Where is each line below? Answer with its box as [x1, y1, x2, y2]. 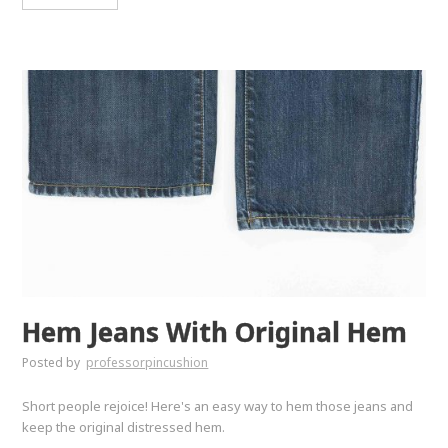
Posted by [22, 353, 84, 371]
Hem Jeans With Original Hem [22, 313, 408, 350]
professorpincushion [86, 353, 209, 371]
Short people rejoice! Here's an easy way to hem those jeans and [22, 396, 414, 415]
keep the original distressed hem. [22, 417, 226, 436]
